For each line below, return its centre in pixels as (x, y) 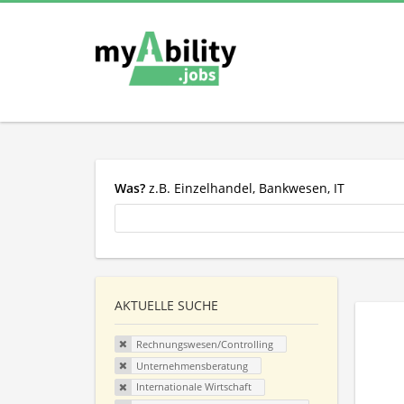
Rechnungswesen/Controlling (204, 344)
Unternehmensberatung (192, 365)
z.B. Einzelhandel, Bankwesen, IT (245, 188)
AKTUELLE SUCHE (166, 306)
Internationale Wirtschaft (193, 387)
